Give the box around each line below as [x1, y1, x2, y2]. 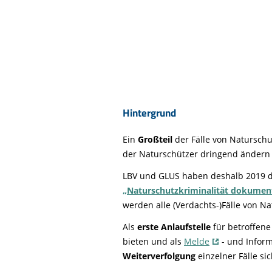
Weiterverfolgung [123, 250, 195, 262]
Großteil [138, 133, 172, 145]
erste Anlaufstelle [137, 220, 211, 233]
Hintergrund [123, 104, 176, 121]
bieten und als [123, 235, 184, 247]
